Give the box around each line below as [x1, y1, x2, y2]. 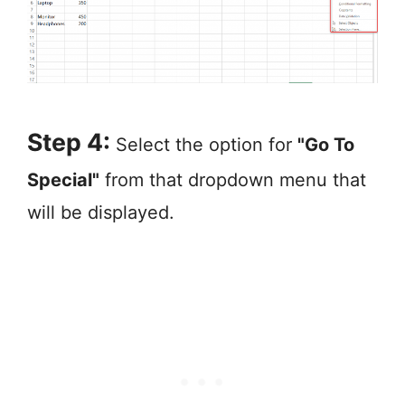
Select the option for [110, 133, 297, 155]
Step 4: [27, 127, 110, 156]
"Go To [297, 133, 354, 155]
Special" [27, 168, 99, 191]
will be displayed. [27, 201, 174, 223]
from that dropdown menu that [99, 168, 366, 191]
